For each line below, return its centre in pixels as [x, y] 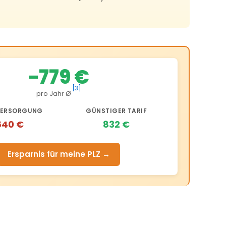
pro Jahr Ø [53, 94]
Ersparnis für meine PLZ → [59, 154]
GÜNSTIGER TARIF [117, 111]
